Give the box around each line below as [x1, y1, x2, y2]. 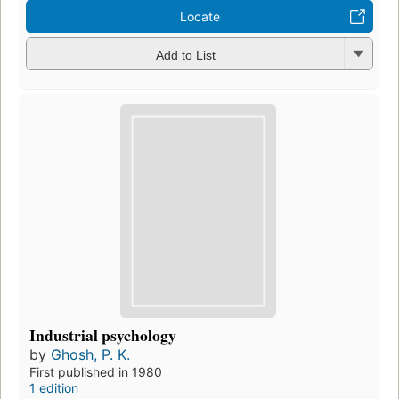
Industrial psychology [29, 322, 176, 346]
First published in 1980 [29, 363, 162, 379]
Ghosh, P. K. [51, 345, 130, 363]
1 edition [29, 379, 78, 395]
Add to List [155, 47, 216, 62]
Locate [179, 9, 220, 25]
